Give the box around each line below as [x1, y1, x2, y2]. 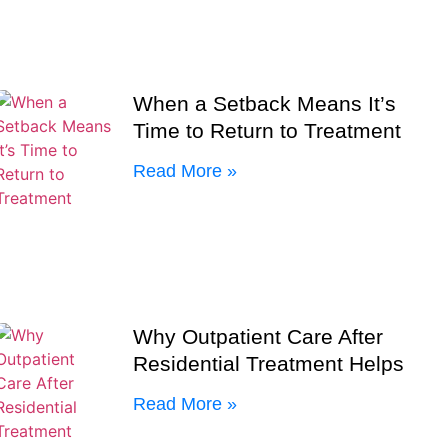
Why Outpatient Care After [133, 324, 384, 348]
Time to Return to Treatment [133, 118, 402, 142]
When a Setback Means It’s [133, 91, 397, 115]
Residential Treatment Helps [133, 351, 405, 375]
